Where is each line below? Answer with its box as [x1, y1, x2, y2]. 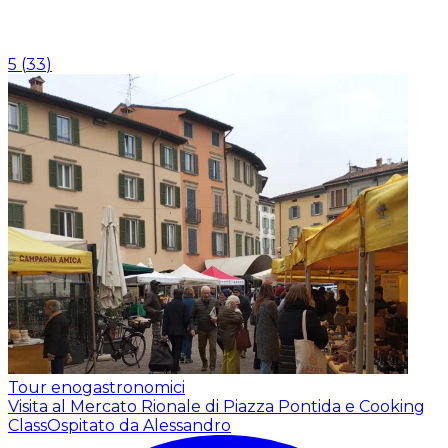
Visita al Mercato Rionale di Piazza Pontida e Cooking [8, 396, 425, 416]
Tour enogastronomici [8, 377, 185, 397]
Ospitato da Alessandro [47, 415, 231, 435]
